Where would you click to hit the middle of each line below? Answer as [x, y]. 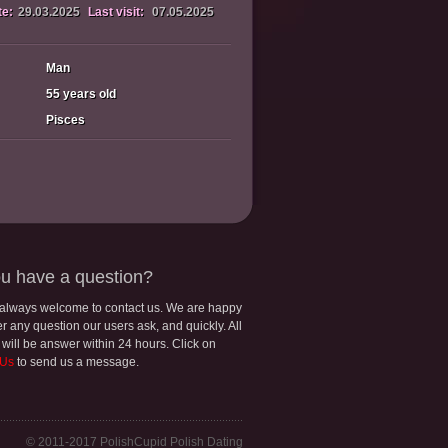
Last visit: [116, 12]
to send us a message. [76, 362]
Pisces [65, 120]
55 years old [81, 94]
